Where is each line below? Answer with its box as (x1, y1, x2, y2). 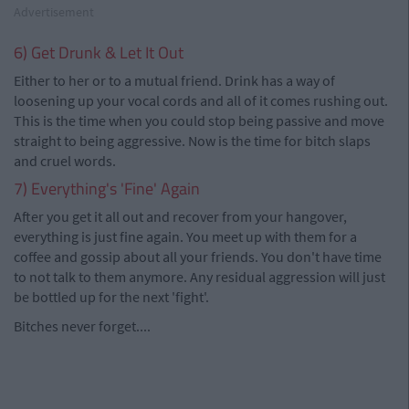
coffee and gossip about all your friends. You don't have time (14, 247, 382, 266)
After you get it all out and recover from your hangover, (14, 207, 347, 225)
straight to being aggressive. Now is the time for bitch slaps (14, 131, 371, 150)
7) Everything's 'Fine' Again (14, 176, 200, 201)
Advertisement (14, 4, 94, 20)
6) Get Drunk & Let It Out (14, 40, 184, 65)
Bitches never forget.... (14, 317, 151, 335)
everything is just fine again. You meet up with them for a (14, 227, 357, 246)
